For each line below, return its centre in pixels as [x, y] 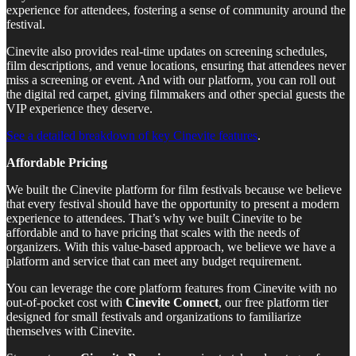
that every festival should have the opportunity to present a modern [173, 204]
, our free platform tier [273, 303]
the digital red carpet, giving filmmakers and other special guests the [176, 95]
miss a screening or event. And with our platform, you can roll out [171, 80]
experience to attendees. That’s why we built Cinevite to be [154, 219]
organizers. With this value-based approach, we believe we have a [171, 247]
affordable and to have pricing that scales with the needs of [153, 233]
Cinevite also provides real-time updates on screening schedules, [167, 52]
